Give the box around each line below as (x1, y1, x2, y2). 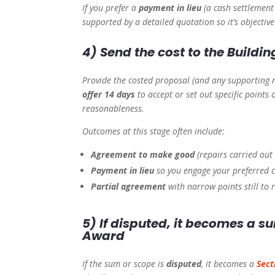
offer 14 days (82, 88, 136, 101)
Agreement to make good (91, 149, 195, 161)
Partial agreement (91, 180, 166, 193)
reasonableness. (82, 103, 145, 115)
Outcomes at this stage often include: (82, 125, 225, 137)
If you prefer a (82, 2, 139, 14)
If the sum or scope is (82, 258, 167, 270)
